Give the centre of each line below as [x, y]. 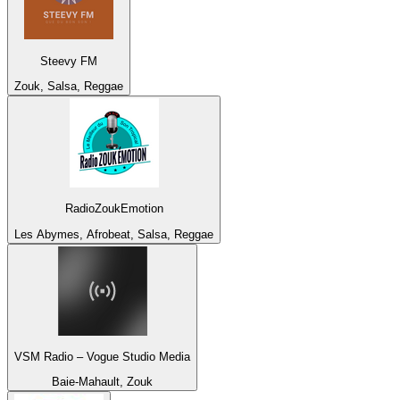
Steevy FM [69, 61]
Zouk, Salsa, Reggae [69, 86]
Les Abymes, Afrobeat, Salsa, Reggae [114, 234]
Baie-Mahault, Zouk [102, 382]
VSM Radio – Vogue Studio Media [102, 356]
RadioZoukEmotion [114, 209]
